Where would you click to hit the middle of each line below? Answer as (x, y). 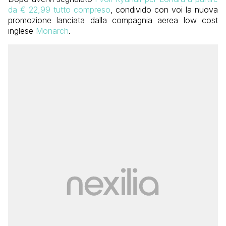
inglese (22, 31)
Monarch (52, 31)
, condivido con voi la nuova (164, 10)
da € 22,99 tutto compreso (59, 10)
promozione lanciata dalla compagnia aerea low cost (113, 20)
